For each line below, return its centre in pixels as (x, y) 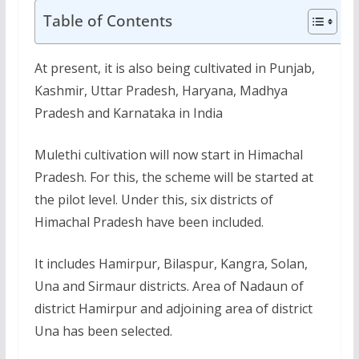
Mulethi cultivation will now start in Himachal (168, 154)
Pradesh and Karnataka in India (128, 113)
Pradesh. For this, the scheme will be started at (173, 177)
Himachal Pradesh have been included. (149, 222)
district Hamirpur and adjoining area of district (173, 308)
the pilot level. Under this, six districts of (153, 199)
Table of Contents (107, 21)
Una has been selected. (103, 331)
